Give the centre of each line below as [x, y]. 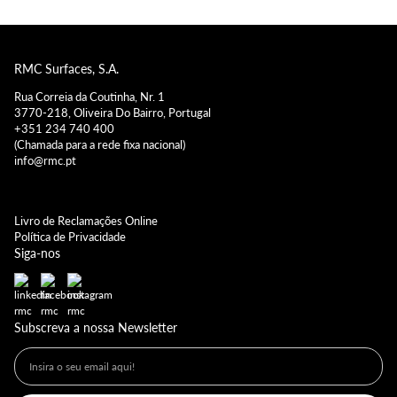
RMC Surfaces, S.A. [66, 69]
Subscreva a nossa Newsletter [96, 328]
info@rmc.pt [45, 160]
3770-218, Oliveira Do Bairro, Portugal [113, 113]
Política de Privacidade [70, 237]
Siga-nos [37, 253]
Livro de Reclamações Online [86, 221]
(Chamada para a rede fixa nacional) [100, 144]
